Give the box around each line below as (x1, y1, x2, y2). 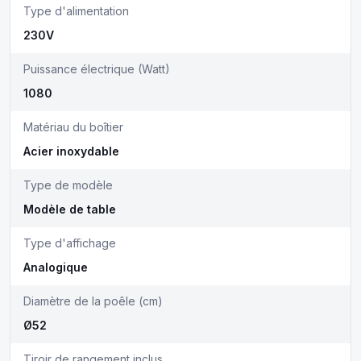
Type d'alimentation (23, 4, 129, 18)
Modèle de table (23, 202, 116, 216)
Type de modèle (23, 178, 113, 192)
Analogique (23, 260, 88, 274)
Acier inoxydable (23, 144, 119, 158)
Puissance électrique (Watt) (23, 62, 170, 76)
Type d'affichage (23, 236, 116, 250)
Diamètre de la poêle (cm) (23, 294, 163, 308)
